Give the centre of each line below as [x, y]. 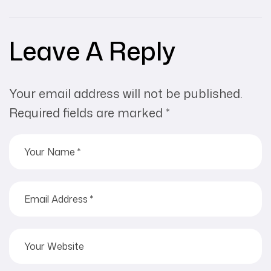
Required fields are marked [87, 113]
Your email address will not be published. [126, 93]
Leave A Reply [92, 51]
